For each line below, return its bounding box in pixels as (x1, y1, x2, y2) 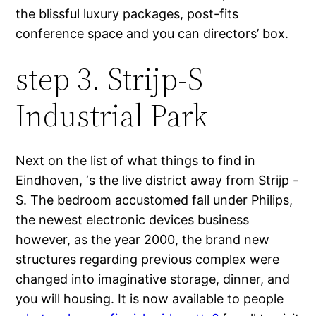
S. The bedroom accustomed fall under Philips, (16, 193, 293, 208)
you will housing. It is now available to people (16, 291, 284, 307)
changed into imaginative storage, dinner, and (16, 272, 291, 287)
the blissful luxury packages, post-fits (16, 6, 239, 22)
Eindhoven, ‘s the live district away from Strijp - (16, 173, 299, 188)
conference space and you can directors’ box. (16, 26, 289, 42)
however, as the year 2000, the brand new (16, 232, 270, 248)
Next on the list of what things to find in (16, 153, 256, 169)
